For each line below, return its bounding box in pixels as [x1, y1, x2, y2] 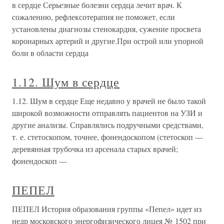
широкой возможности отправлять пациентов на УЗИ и [12, 107, 202, 118]
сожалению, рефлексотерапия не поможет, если [12, 11, 175, 22]
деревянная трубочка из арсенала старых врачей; [12, 143, 178, 154]
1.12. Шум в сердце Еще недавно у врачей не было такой [12, 95, 206, 106]
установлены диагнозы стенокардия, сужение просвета [12, 23, 201, 34]
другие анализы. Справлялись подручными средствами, [12, 119, 203, 130]
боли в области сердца [12, 47, 88, 58]
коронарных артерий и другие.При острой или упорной [12, 35, 203, 46]
